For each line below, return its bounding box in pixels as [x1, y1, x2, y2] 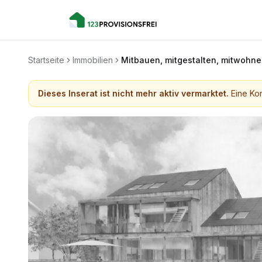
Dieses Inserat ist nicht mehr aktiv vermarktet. [38, 88, 229, 98]
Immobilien [73, 55, 113, 65]
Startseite [28, 55, 64, 65]
